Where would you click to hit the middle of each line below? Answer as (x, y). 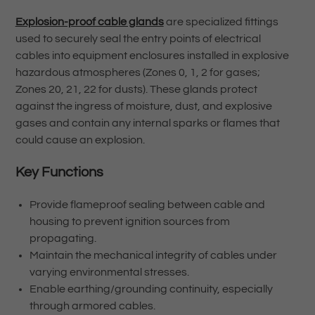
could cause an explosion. (80, 140)
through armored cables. (92, 306)
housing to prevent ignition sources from (129, 222)
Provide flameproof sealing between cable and (147, 205)
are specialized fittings (221, 22)
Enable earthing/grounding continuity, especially (151, 289)
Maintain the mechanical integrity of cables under (153, 256)
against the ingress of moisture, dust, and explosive (143, 107)
